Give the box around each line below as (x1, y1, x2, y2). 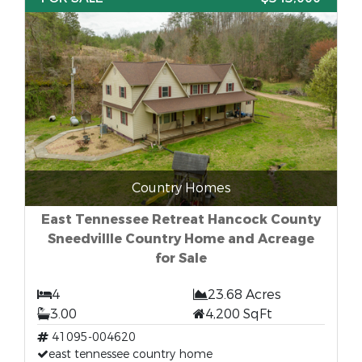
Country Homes (131, 179, 231, 196)
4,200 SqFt (205, 305, 272, 322)
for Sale (155, 250, 207, 267)
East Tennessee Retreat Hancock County (41, 211, 321, 228)
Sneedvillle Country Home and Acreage (48, 230, 314, 247)
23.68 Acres (208, 286, 281, 303)
